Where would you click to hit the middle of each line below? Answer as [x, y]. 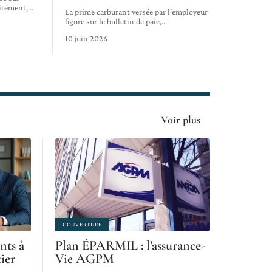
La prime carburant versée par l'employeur [136, 12]
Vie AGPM [85, 259]
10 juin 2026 [86, 39]
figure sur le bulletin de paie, [113, 22]
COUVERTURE [82, 225]
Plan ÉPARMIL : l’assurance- [130, 246]
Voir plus [181, 119]
